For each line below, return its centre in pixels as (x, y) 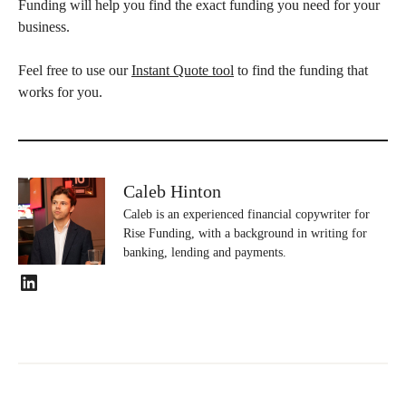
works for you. (60, 92)
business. (46, 27)
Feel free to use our (75, 70)
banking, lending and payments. (205, 252)
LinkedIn (23, 281)
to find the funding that (301, 70)
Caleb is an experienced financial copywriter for (246, 214)
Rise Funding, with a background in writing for (245, 233)
